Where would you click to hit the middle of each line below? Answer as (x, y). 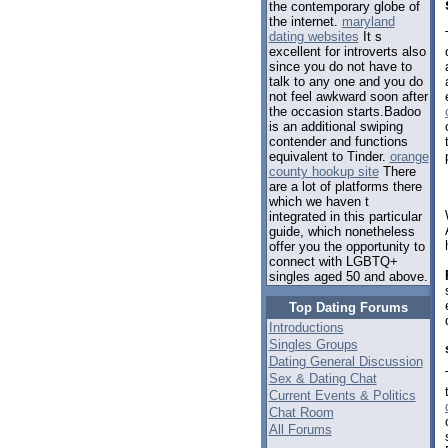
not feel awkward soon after (348, 97)
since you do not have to (340, 67)
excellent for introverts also (347, 52)
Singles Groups (313, 344)
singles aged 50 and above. (348, 277)
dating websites (313, 37)
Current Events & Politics (342, 395)
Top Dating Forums (348, 307)
